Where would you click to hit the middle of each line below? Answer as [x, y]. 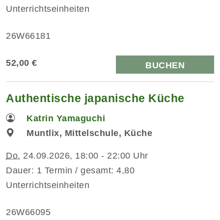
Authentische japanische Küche [95, 98]
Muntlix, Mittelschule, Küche [90, 133]
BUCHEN [165, 65]
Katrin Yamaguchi [66, 118]
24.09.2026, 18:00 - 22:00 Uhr [84, 155]
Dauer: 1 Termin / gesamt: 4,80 [70, 170]
